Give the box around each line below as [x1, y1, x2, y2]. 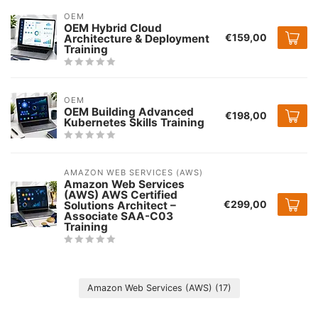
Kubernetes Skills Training [64, 115, 204, 129]
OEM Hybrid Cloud [64, 21, 162, 35]
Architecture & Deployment [64, 32, 209, 46]
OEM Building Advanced [64, 104, 194, 119]
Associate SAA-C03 [64, 209, 173, 224]
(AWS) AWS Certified [64, 188, 177, 202]
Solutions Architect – [64, 199, 176, 213]
